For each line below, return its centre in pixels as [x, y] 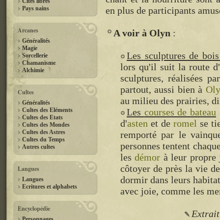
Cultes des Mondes [46, 125]
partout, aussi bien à [163, 89]
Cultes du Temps [43, 139]
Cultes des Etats [42, 117]
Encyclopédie [34, 208]
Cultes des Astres [44, 132]
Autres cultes [39, 147]
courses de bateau [180, 112]
